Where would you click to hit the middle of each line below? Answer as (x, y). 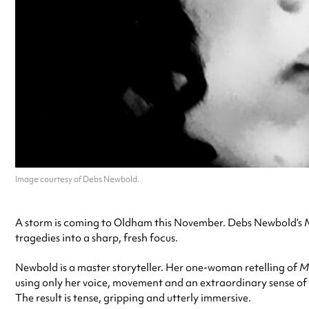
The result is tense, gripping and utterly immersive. (133, 298)
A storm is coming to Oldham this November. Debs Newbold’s (160, 222)
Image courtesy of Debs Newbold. (77, 179)
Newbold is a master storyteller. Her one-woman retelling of (157, 267)
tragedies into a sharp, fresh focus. (97, 238)
